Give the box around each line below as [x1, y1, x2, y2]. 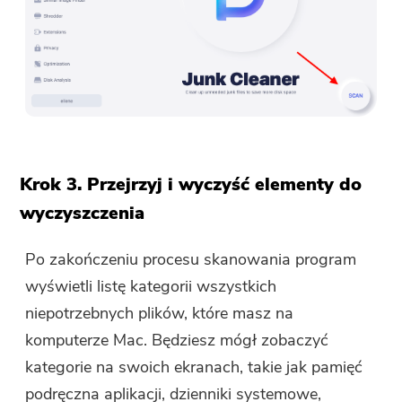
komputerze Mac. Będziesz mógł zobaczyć [25, 328, 329, 351]
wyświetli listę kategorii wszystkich [25, 275, 277, 297]
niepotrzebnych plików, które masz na [25, 301, 294, 324]
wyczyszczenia [20, 200, 145, 225]
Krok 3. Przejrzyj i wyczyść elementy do [20, 171, 363, 197]
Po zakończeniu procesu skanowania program [25, 248, 357, 270]
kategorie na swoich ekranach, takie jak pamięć [25, 355, 363, 378]
